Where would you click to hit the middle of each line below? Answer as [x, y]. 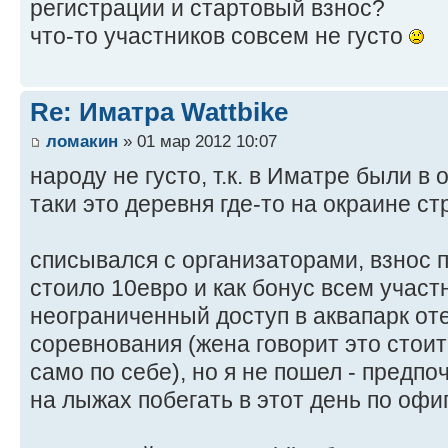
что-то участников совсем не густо [219, 36]
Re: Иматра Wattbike [159, 111]
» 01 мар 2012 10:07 [197, 141]
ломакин [82, 141]
